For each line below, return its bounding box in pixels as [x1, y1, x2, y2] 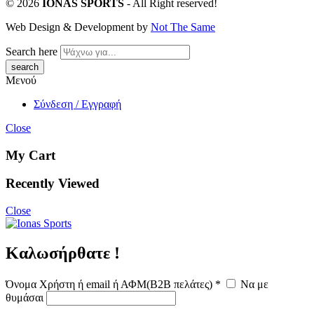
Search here [6, 46, 57, 59]
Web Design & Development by [6, 22, 151, 34]
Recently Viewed [6, 177, 100, 193]
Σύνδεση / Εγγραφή [34, 99, 121, 111]
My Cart [6, 149, 55, 164]
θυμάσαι [6, 292, 46, 305]
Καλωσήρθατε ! [6, 245, 120, 264]
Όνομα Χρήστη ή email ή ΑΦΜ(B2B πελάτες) [6, 279, 215, 292]
